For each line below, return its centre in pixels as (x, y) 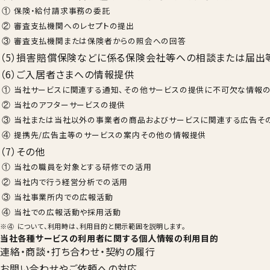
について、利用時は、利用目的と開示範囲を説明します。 (101, 226)
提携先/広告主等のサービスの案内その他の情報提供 (110, 135)
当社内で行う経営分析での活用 (71, 182)
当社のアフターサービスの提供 (70, 105)
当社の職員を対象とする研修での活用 (83, 167)
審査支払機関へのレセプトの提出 (74, 26)
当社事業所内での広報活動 (64, 197)
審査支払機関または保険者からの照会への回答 (100, 41)
